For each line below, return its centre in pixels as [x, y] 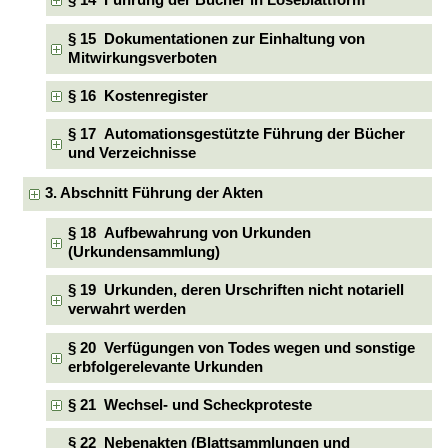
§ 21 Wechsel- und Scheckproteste [189, 404]
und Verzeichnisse [131, 153]
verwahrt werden [126, 309]
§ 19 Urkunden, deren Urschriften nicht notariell [235, 290]
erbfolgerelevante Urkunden [165, 366]
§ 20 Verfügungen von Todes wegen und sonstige [241, 347]
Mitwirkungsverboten [142, 57]
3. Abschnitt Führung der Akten [154, 193]
